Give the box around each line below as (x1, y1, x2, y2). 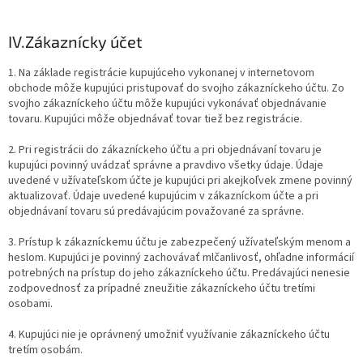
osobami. (8, 296, 53, 313)
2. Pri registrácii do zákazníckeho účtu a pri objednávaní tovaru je (8, 142, 322, 159)
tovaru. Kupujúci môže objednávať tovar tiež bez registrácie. (8, 111, 302, 128)
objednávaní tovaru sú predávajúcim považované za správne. (8, 203, 304, 220)
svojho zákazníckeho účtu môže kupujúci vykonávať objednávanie (8, 96, 327, 113)
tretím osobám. (8, 342, 83, 359)
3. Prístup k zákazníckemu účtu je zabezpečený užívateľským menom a (8, 234, 351, 251)
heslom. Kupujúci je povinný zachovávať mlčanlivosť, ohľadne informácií (8, 250, 354, 267)
